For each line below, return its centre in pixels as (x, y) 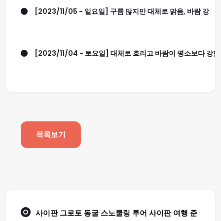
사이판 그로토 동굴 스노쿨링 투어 (92, 213)
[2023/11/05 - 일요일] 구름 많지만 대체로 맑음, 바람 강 (122, 11)
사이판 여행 (168, 213)
